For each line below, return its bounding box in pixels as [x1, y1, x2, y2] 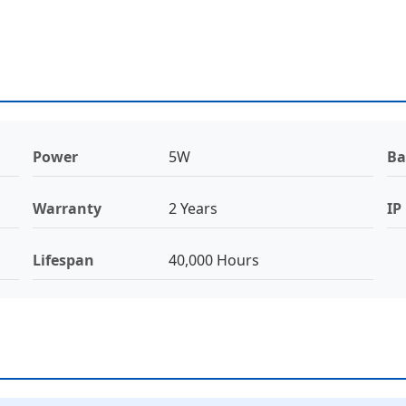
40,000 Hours [168, 249, 259, 270]
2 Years [168, 198, 217, 218]
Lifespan [32, 249, 94, 270]
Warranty [32, 198, 101, 218]
